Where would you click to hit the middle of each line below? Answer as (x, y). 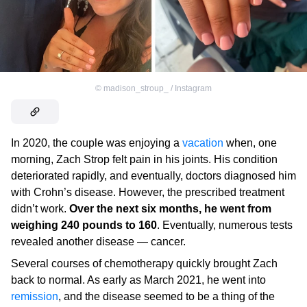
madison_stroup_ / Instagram (158, 88)
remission (35, 296)
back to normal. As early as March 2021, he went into (138, 280)
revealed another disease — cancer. (98, 241)
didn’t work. (40, 208)
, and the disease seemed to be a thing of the (167, 296)
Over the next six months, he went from (170, 208)
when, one (250, 143)
